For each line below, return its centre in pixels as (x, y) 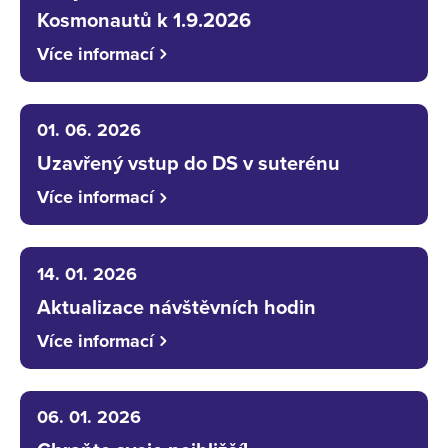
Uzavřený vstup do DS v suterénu (188, 164)
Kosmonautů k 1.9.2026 (143, 20)
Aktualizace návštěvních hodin (176, 307)
